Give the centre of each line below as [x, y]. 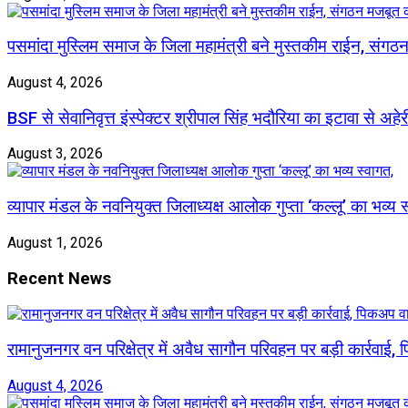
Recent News [59, 278]
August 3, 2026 [55, 154]
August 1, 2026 [55, 242]
